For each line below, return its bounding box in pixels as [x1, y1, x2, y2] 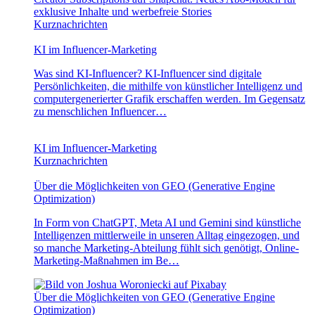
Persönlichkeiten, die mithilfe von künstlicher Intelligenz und [34, 79, 302, 92]
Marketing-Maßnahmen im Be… [34, 254, 179, 266]
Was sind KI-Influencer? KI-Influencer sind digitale [34, 67, 262, 79]
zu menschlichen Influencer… [34, 105, 167, 117]
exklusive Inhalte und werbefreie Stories [34, 5, 212, 18]
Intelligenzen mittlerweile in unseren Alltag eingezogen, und [34, 229, 300, 241]
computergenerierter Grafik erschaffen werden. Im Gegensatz [34, 92, 305, 105]
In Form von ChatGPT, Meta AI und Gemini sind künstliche [34, 216, 301, 229]
